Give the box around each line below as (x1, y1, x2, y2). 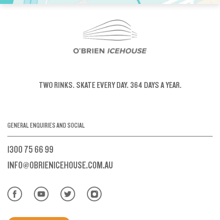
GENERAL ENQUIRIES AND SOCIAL (7, 121, 85, 130)
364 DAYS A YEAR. (128, 80, 182, 90)
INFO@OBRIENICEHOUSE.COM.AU (7, 159, 113, 171)
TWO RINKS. (38, 80, 75, 90)
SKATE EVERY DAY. (74, 80, 129, 90)
